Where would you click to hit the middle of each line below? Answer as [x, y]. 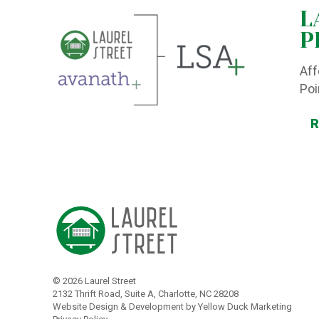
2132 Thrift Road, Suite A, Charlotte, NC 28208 [146, 294]
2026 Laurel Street [100, 281]
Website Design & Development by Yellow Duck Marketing [173, 307]
